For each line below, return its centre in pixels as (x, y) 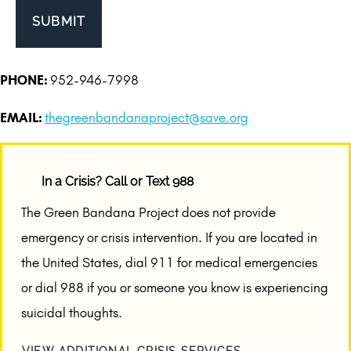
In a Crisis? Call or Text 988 (118, 182)
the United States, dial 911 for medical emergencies (169, 262)
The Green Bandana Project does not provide (148, 212)
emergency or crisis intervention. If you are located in (169, 237)
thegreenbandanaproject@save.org (147, 117)
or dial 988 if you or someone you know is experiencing (175, 287)
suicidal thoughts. (72, 312)
